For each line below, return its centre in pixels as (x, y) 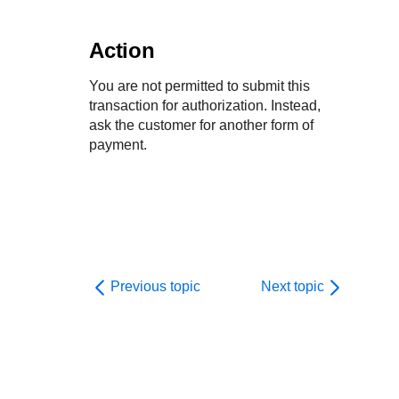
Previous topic (155, 286)
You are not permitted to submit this (199, 86)
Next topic (293, 286)
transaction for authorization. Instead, (205, 106)
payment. (118, 145)
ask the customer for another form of (201, 125)
